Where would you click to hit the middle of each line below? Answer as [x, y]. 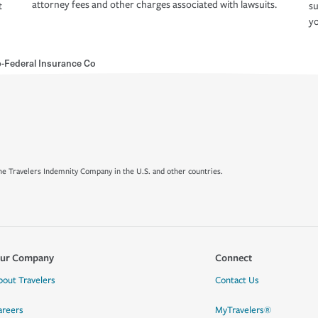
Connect [233, 257]
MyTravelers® [243, 310]
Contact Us [237, 280]
